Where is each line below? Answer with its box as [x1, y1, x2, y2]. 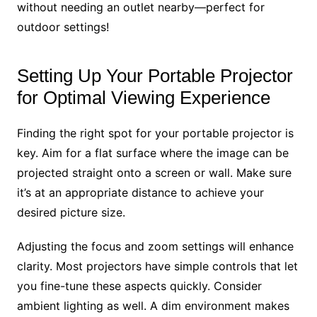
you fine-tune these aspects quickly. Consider [16, 278, 262, 293]
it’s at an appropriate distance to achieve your [16, 185, 264, 200]
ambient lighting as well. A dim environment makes [16, 298, 289, 313]
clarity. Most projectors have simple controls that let [16, 258, 298, 273]
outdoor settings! [16, 19, 109, 34]
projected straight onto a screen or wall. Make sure [16, 165, 292, 180]
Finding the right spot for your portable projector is [16, 125, 294, 140]
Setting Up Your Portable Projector [16, 64, 293, 86]
